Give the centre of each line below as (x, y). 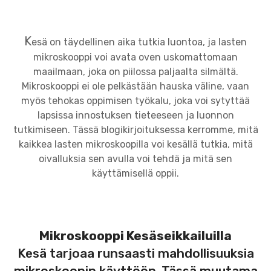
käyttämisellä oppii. (135, 174)
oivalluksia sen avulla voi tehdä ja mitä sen (135, 159)
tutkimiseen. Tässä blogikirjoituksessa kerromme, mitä (135, 130)
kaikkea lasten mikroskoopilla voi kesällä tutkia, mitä (135, 145)
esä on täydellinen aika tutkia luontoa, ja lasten (139, 42)
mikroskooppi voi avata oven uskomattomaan (135, 57)
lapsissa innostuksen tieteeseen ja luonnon (135, 116)
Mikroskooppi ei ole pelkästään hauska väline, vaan (135, 87)
